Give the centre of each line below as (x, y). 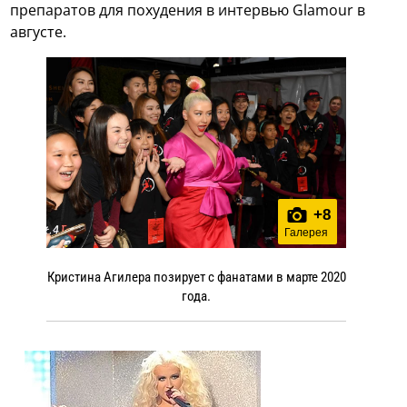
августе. (39, 31)
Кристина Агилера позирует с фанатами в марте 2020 (196, 278)
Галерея (306, 233)
